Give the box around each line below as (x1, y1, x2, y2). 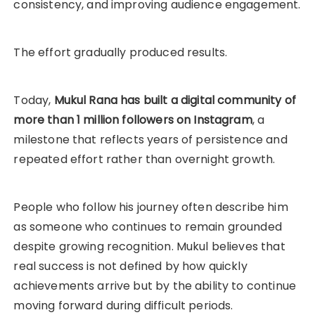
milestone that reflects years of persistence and (13, 131, 288, 148)
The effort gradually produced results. (13, 44, 228, 60)
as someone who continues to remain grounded (13, 218, 282, 235)
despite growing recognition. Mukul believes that (13, 238, 285, 255)
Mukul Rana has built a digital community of (53, 91, 296, 108)
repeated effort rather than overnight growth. (13, 150, 276, 167)
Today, (13, 91, 54, 108)
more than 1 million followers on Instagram (13, 111, 252, 128)
